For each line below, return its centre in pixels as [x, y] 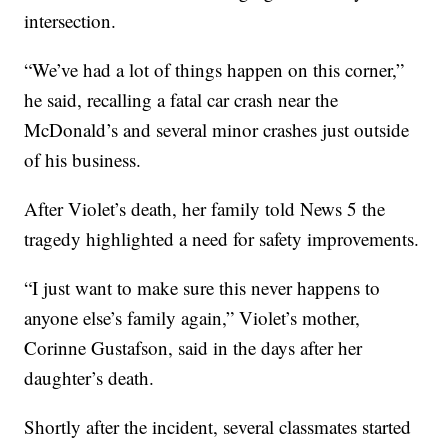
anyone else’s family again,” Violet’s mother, [192, 317]
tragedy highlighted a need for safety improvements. [222, 238]
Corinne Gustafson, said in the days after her [193, 347]
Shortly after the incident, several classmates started [218, 426]
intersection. [70, 20]
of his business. [83, 159]
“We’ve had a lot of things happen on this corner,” [214, 69]
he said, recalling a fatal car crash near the [181, 99]
